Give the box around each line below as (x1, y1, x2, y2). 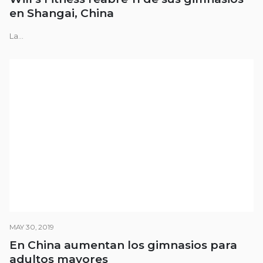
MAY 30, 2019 (9, 222, 54, 231)
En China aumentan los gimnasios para (9, 238, 237, 252)
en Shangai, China (9, 6, 114, 21)
